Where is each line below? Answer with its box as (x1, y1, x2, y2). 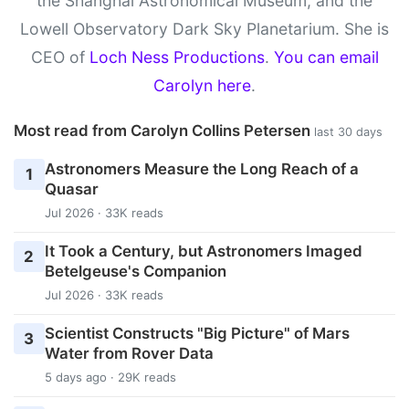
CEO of (30, 47, 89, 67)
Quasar (44, 180, 99, 199)
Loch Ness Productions (89, 47, 265, 67)
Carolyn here (153, 75, 251, 95)
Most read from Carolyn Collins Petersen (14, 121, 314, 140)
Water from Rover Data (44, 344, 214, 363)
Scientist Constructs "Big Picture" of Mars (44, 324, 350, 343)
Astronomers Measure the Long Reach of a (44, 160, 359, 179)
